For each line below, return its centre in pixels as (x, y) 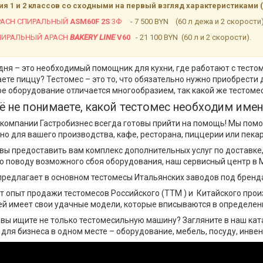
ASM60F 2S (90, 21)
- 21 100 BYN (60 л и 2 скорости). (191, 37)
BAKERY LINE (92, 37)
